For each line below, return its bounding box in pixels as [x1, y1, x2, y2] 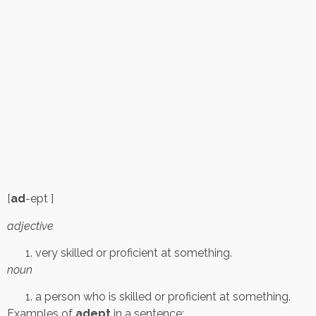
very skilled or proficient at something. [35, 246, 232, 260]
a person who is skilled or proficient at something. [35, 290, 291, 304]
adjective [7, 219, 54, 233]
